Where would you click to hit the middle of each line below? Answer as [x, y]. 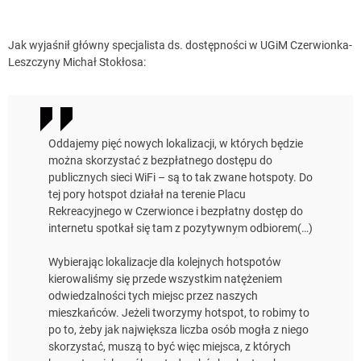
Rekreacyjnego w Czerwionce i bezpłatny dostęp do [176, 212]
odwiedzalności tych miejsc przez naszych [153, 296]
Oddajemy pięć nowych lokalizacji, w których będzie [176, 144]
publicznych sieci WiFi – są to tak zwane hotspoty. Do [180, 178]
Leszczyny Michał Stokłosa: [77, 62]
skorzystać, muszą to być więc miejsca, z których [170, 347]
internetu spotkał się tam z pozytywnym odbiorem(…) [180, 228]
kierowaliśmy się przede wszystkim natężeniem [165, 279]
